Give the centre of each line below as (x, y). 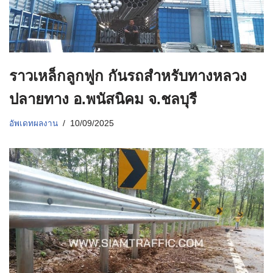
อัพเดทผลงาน (34, 124)
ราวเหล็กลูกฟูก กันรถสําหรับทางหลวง (128, 76)
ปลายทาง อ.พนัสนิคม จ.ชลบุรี (103, 99)
